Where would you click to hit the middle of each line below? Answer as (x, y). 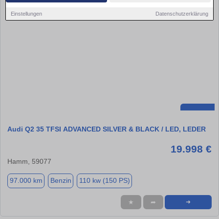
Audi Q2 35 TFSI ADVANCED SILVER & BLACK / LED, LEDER (107, 129)
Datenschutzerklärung (182, 13)
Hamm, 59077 (29, 161)
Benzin (61, 181)
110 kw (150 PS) (104, 181)
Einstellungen (27, 13)
